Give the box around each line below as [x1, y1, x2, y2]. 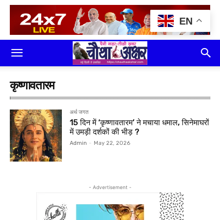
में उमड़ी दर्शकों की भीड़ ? [70, 127, 140, 137]
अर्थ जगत [70, 109, 89, 115]
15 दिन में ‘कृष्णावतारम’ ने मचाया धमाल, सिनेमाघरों [70, 118, 210, 127]
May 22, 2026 [94, 140, 131, 146]
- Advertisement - [88, 184, 132, 191]
